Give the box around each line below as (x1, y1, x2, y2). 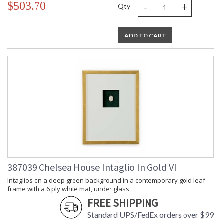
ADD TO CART (124, 32, 166, 39)
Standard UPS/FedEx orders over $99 (87, 210, 214, 220)
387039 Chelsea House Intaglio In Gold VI (7, 161, 177, 174)
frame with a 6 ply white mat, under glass (7, 184, 129, 194)
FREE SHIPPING (87, 196, 158, 210)
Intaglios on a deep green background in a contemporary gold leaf (7, 176, 205, 185)
